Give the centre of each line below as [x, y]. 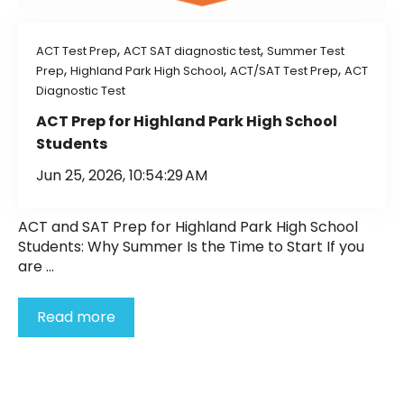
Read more [76, 317]
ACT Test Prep [77, 51]
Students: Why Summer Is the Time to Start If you [191, 247]
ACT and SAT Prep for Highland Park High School [188, 227]
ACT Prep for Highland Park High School [187, 122]
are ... [36, 267]
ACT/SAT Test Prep [284, 71]
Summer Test [306, 51]
